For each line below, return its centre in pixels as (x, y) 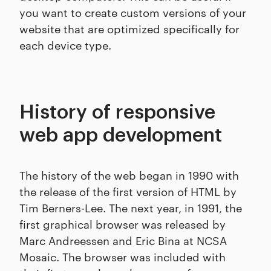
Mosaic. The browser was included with (122, 256)
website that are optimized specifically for (129, 28)
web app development (121, 135)
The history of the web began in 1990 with (129, 174)
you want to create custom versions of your (133, 11)
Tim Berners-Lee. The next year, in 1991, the (131, 207)
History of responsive (117, 112)
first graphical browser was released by (122, 223)
